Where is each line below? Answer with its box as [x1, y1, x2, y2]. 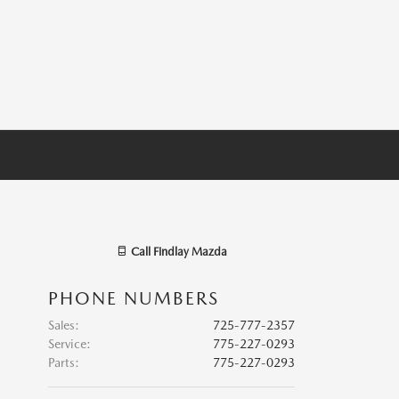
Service [47, 337, 86, 351]
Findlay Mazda [152, 245, 227, 258]
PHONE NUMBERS [47, 288, 219, 309]
